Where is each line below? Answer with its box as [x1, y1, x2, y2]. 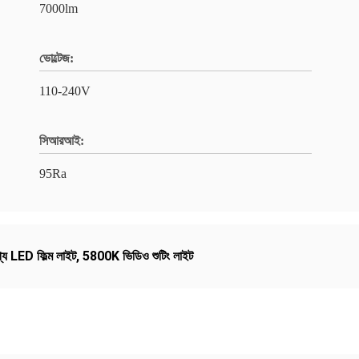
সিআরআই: [39, 134, 84, 147]
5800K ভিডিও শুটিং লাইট [83, 248, 193, 264]
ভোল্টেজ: [39, 51, 74, 65]
